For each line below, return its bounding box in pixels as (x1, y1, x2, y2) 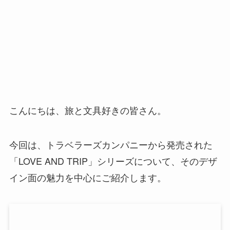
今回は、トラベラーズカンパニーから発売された (9, 138, 213, 151)
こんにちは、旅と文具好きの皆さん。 (9, 103, 166, 117)
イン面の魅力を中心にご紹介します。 (9, 170, 166, 184)
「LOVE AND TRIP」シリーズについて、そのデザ (9, 154, 217, 168)
